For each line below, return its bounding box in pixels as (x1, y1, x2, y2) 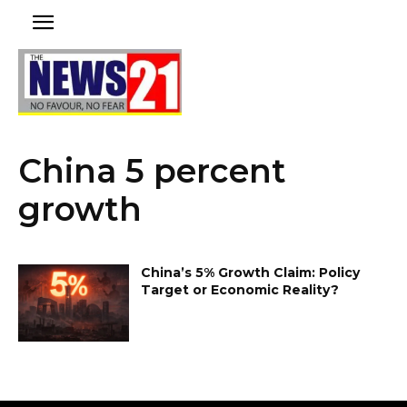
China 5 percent (18, 150, 286, 191)
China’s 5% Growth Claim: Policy (141, 263, 361, 281)
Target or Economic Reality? (141, 281, 340, 298)
